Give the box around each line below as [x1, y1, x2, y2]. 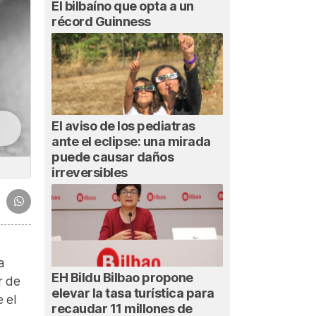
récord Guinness [51, 13, 151, 29]
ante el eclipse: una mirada [51, 134, 211, 150]
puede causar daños [51, 150, 174, 165]
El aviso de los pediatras [51, 119, 195, 134]
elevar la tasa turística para [51, 285, 214, 300]
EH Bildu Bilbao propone [51, 269, 193, 285]
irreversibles [51, 165, 128, 181]
